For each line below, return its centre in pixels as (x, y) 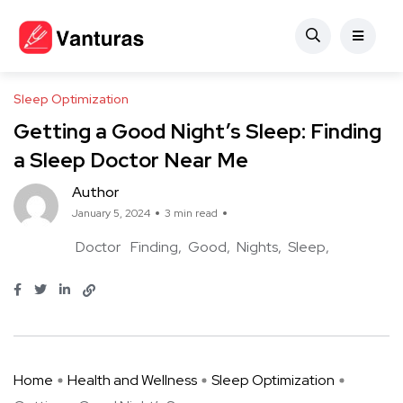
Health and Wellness (132, 381)
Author (95, 193)
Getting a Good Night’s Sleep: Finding (197, 132)
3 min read (191, 214)
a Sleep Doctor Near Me (131, 161)
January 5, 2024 (111, 214)
